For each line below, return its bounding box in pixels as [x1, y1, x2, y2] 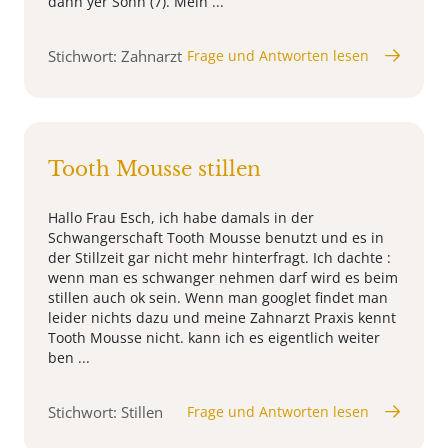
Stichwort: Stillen [48, 401, 163, 422]
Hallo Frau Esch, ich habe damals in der [48, 207, 314, 227]
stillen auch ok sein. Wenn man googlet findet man [48, 287, 388, 307]
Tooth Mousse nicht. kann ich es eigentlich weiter [48, 327, 380, 347]
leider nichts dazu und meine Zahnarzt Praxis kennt [48, 307, 396, 327]
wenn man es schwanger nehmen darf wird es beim [48, 267, 398, 287]
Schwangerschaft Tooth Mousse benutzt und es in [48, 227, 384, 247]
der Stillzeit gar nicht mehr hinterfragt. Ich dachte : [48, 247, 391, 267]
